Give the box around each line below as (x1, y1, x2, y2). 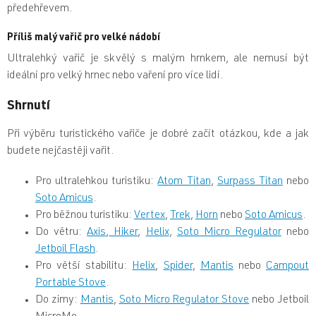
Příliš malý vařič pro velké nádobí (7, 32, 160, 43)
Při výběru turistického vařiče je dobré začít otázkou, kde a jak (7, 128, 309, 140)
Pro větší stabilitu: (35, 260, 133, 272)
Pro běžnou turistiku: (35, 209, 134, 221)
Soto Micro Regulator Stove (119, 294, 250, 306)
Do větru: (35, 226, 87, 238)
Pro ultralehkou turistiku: (35, 176, 158, 188)
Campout (266, 260, 310, 272)
